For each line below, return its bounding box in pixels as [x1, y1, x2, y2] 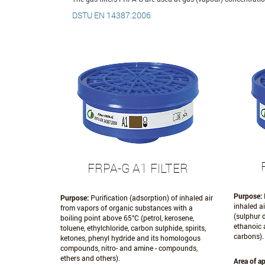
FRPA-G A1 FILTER [88, 160, 189, 176]
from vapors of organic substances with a [60, 203, 193, 212]
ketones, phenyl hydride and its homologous [60, 233, 201, 243]
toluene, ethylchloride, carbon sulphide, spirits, [60, 223, 206, 232]
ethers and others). [60, 253, 120, 263]
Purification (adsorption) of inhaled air [89, 193, 213, 202]
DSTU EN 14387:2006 [72, 9, 151, 21]
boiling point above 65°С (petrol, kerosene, [60, 213, 194, 222]
